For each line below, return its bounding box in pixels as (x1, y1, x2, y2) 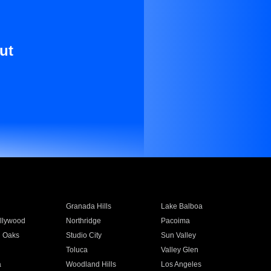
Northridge (65, 217, 101, 225)
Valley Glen (161, 246, 199, 254)
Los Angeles (161, 260, 202, 269)
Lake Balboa (161, 202, 203, 211)
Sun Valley (161, 231, 197, 240)
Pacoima (161, 217, 191, 225)
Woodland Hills (65, 260, 116, 269)
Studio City (65, 231, 102, 240)
